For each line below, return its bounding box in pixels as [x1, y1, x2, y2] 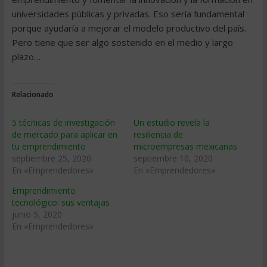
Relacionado [11, 89, 54, 100]
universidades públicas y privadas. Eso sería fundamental [11, 8, 244, 20]
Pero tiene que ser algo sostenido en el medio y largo [11, 36, 233, 48]
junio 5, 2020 [11, 209, 62, 220]
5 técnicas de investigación [11, 117, 115, 128]
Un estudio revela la [133, 117, 210, 128]
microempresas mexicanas [133, 141, 237, 152]
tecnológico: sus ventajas [11, 197, 110, 208]
